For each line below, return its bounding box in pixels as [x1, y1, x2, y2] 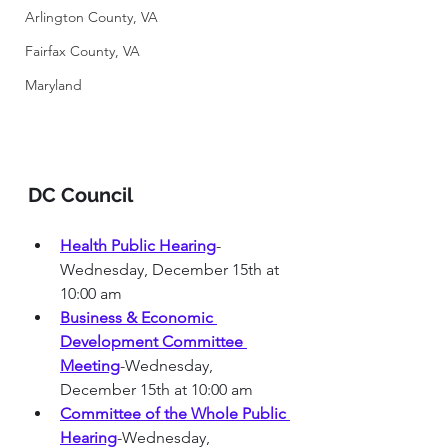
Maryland [25, 76, 82, 94]
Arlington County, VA [25, 8, 158, 26]
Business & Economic [60, 308, 217, 328]
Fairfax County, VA [25, 42, 140, 60]
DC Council [28, 183, 137, 208]
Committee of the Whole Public [60, 404, 290, 424]
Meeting [60, 356, 120, 376]
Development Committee [60, 332, 247, 352]
